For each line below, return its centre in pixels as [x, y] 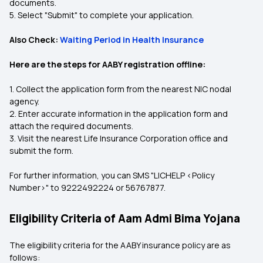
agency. [24, 101]
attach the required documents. [71, 126]
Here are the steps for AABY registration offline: [107, 64]
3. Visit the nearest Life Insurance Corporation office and [119, 138]
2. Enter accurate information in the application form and [119, 114]
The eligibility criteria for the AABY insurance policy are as [120, 245]
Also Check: [35, 40]
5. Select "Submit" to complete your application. [102, 15]
